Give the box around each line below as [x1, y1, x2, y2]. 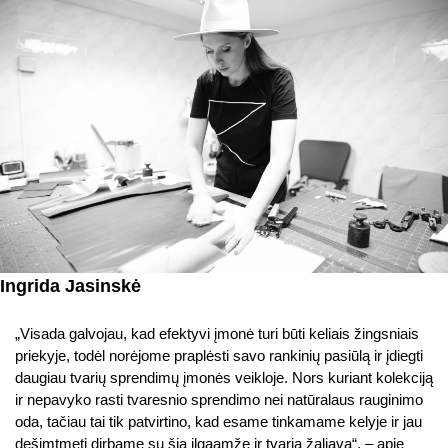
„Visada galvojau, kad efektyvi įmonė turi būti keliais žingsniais [15, 324, 419, 342]
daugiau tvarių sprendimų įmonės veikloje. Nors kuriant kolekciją [15, 368, 433, 386]
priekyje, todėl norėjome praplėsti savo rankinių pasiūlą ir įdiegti [15, 346, 423, 364]
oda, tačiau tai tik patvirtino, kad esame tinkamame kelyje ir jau [15, 412, 422, 430]
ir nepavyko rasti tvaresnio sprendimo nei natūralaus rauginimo [15, 390, 423, 408]
